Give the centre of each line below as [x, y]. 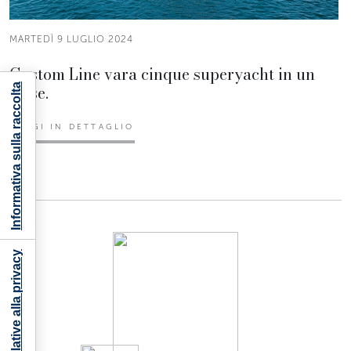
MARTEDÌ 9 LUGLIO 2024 [71, 40]
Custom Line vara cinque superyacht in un [162, 74]
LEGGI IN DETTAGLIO [72, 127]
